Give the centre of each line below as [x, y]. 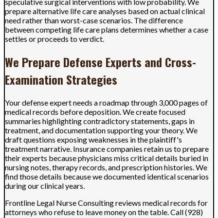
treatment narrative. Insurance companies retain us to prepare [107, 148]
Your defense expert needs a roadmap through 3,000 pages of [106, 102]
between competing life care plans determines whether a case [107, 29]
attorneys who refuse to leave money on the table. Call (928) [104, 212]
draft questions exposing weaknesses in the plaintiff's [93, 139]
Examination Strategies [61, 79]
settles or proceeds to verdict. [54, 38]
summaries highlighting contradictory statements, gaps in [100, 121]
